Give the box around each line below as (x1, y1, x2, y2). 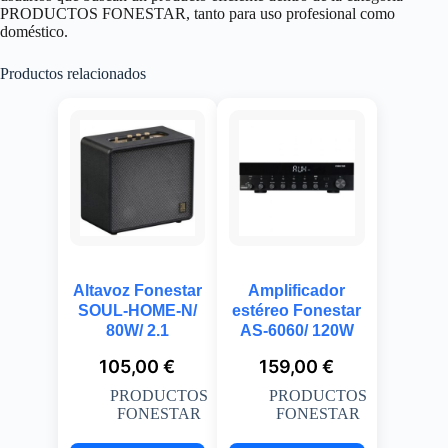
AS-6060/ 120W (239, 321, 354, 339)
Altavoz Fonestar (72, 281, 202, 299)
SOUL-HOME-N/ (77, 301, 197, 319)
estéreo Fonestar (232, 301, 362, 319)
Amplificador (248, 281, 346, 299)
